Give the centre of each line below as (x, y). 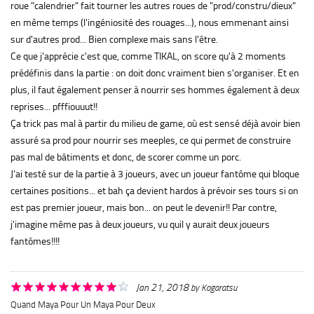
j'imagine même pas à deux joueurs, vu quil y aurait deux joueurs (140, 224)
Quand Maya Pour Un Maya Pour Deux (83, 304)
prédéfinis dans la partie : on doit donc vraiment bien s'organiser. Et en (155, 73)
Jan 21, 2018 (162, 287)
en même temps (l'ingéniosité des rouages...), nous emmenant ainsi (150, 22)
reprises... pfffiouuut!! (54, 107)
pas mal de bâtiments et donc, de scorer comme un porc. (126, 157)
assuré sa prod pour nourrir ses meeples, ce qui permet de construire (151, 140)
